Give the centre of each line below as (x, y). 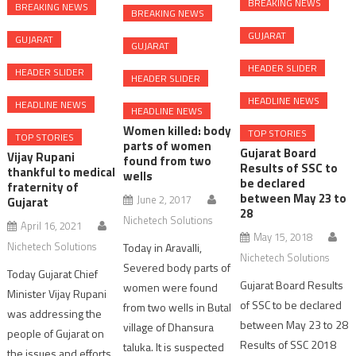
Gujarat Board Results (291, 285)
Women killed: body (178, 131)
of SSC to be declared (290, 305)
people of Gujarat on (56, 333)
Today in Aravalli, (163, 248)
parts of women (168, 146)
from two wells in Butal (178, 308)
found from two (168, 161)
